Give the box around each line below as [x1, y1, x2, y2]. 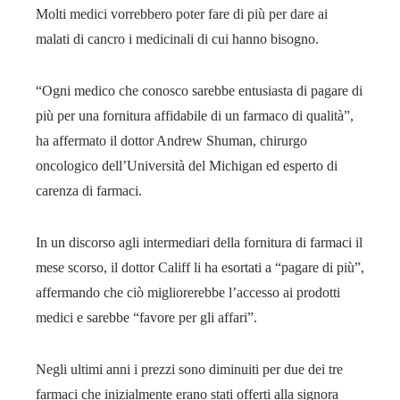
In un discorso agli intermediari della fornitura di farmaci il [36, 234, 362, 250]
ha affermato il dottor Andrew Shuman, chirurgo [36, 132, 307, 148]
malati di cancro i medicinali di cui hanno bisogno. [36, 30, 319, 46]
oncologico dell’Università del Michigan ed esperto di [36, 157, 337, 173]
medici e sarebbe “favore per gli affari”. [36, 309, 257, 325]
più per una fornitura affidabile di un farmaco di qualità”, [36, 107, 354, 123]
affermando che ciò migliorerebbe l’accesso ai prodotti [36, 284, 340, 300]
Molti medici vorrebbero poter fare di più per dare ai [36, 5, 328, 21]
